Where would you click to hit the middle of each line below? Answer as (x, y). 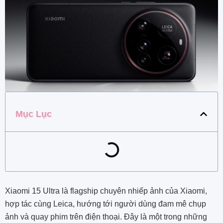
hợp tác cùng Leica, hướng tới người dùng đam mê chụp (106, 204)
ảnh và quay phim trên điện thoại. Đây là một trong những (106, 217)
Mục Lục (34, 114)
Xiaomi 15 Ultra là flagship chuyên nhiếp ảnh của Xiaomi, (106, 191)
